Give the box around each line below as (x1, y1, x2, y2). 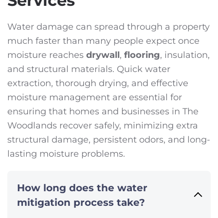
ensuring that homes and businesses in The (7, 106, 199, 117)
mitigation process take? (17, 197, 145, 209)
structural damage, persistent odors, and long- (7, 134, 210, 145)
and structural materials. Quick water (7, 64, 170, 75)
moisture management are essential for (7, 92, 182, 103)
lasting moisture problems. (7, 148, 125, 160)
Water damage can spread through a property (7, 21, 210, 33)
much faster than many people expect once (7, 36, 200, 47)
